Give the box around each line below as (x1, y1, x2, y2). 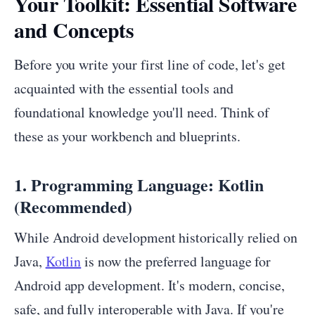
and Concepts (14, 14, 134, 45)
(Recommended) (14, 194, 132, 219)
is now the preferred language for (81, 252, 271, 271)
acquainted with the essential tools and (14, 79, 233, 98)
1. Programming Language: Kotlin (14, 172, 264, 197)
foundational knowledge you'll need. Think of (14, 103, 270, 122)
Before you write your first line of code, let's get (14, 55, 285, 74)
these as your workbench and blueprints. (14, 127, 240, 146)
